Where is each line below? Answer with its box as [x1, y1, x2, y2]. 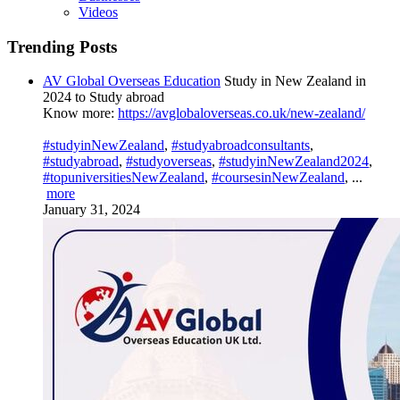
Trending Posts [7, 37, 117, 56]
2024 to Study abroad [43, 89, 164, 105]
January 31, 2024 [43, 202, 140, 218]
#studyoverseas [126, 154, 212, 170]
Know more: [43, 105, 118, 121]
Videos [79, 4, 118, 20]
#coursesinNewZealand [212, 170, 345, 186]
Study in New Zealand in [224, 73, 366, 89]
